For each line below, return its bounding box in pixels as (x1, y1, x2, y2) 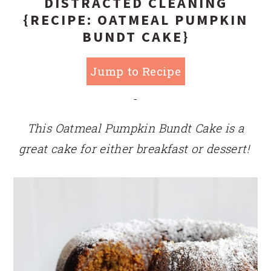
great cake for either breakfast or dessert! (18, 141, 253, 156)
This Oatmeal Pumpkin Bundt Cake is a (27, 120, 244, 135)
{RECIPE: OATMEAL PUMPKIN (23, 10, 248, 29)
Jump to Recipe (90, 64, 181, 79)
